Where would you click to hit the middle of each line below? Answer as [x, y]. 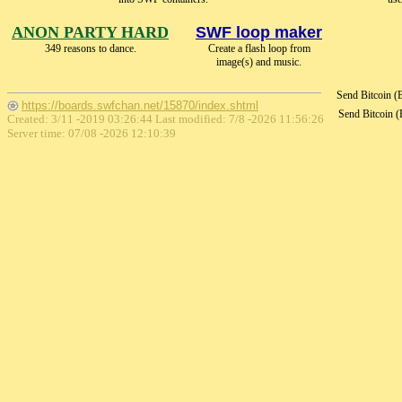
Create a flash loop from [259, 48]
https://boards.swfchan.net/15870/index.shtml [140, 106]
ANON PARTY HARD [90, 32]
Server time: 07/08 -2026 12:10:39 [92, 134]
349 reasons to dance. [90, 48]
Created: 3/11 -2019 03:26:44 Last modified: [118, 119]
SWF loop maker [259, 32]
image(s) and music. [259, 62]
